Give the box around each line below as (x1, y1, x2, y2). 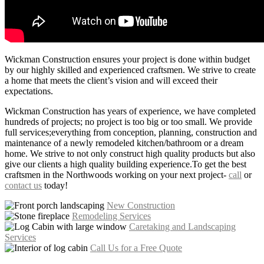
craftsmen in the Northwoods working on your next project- (5, 169, 229, 180)
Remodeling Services (72, 210, 151, 221)
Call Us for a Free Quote (90, 242, 182, 253)
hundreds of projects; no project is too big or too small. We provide (5, 116, 252, 127)
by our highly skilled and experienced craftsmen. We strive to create (5, 64, 256, 75)
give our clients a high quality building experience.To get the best (5, 159, 246, 169)
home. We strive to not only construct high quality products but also (5, 148, 255, 159)
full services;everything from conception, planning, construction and (5, 127, 257, 137)
